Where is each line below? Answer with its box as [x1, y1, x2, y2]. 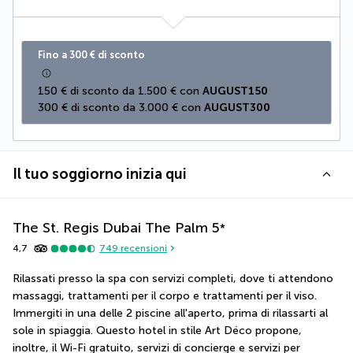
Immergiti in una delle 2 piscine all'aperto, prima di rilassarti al [13, 306, 328, 320]
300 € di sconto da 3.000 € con [38, 100, 204, 114]
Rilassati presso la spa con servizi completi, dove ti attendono [13, 271, 333, 285]
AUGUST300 [204, 100, 270, 114]
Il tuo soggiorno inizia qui [13, 165, 187, 183]
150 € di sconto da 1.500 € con [38, 84, 203, 98]
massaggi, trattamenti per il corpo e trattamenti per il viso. [13, 288, 317, 303]
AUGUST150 [203, 84, 268, 98]
